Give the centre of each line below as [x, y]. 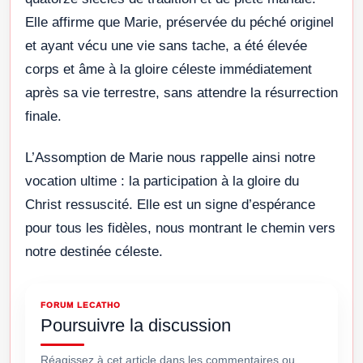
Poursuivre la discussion [136, 326]
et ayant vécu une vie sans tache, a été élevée [166, 46]
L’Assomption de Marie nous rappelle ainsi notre [170, 158]
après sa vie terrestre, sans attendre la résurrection [181, 93]
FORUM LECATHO [81, 305]
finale [41, 117]
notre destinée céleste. [94, 252]
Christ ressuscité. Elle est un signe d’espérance [170, 205]
